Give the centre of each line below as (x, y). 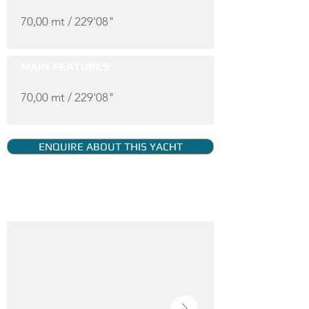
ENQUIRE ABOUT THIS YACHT (110, 146)
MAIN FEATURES (65, 67)
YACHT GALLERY (65, 205)
